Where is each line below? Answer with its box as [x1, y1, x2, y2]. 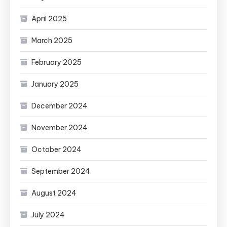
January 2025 [31, 79, 79, 89]
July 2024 [31, 210, 65, 219]
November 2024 [31, 123, 88, 132]
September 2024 [31, 166, 90, 176]
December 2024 [31, 101, 88, 110]
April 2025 [31, 14, 67, 23]
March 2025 [31, 35, 72, 45]
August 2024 [31, 188, 77, 198]
